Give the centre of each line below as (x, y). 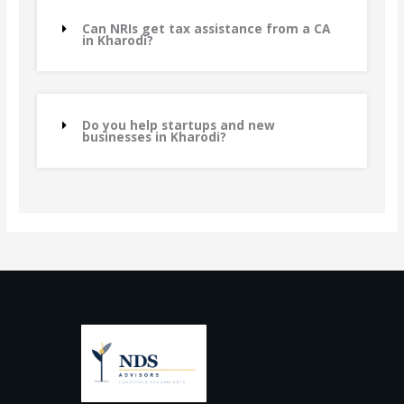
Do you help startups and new (178, 125)
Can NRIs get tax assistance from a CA (206, 29)
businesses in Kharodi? (154, 137)
